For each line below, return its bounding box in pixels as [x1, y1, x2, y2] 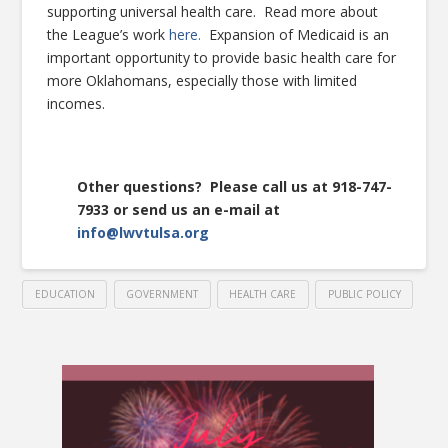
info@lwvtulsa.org [77, 223, 210, 243]
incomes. [47, 94, 106, 114]
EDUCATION [34, 286, 95, 301]
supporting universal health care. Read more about [47, 2, 379, 22]
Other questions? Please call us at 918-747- [77, 177, 393, 197]
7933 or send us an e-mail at [77, 200, 281, 220]
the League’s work [47, 25, 170, 45]
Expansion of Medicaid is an [201, 25, 390, 45]
